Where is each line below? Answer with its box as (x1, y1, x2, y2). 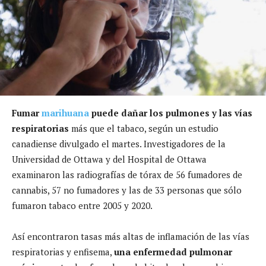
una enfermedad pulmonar (114, 245, 232, 258)
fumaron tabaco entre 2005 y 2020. (12, 199, 153, 211)
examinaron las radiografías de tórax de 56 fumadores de (12, 168, 242, 180)
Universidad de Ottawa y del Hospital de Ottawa (12, 153, 207, 165)
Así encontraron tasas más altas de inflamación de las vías (12, 230, 249, 242)
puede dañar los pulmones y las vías (89, 106, 252, 119)
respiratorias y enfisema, (12, 245, 114, 258)
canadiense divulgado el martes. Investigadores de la (12, 137, 226, 150)
